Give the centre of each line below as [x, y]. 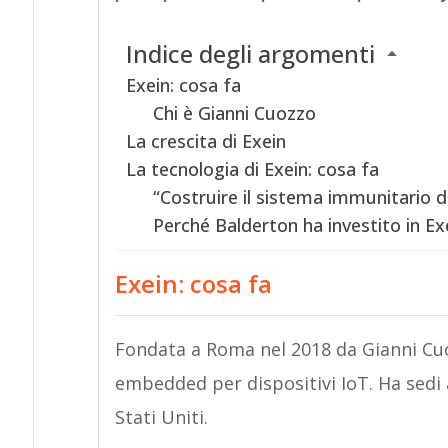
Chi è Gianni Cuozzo [234, 112]
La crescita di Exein [205, 140]
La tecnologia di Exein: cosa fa [252, 168]
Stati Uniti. [161, 416]
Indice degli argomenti [250, 53]
